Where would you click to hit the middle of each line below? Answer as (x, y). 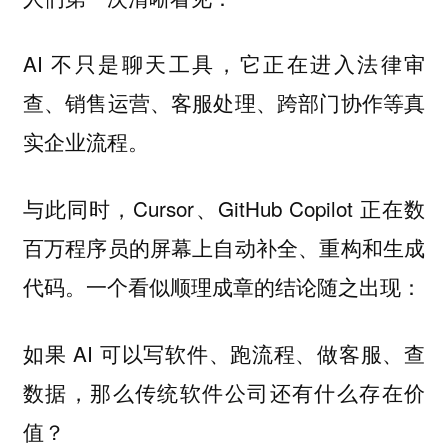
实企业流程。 (85, 141)
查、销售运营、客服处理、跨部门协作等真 (224, 102)
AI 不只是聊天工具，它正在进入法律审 (224, 63)
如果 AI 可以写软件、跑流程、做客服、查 (224, 352)
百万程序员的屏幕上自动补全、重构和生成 (224, 247)
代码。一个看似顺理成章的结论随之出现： (222, 286)
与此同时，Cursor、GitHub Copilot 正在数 (224, 208)
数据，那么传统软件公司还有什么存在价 (224, 391)
